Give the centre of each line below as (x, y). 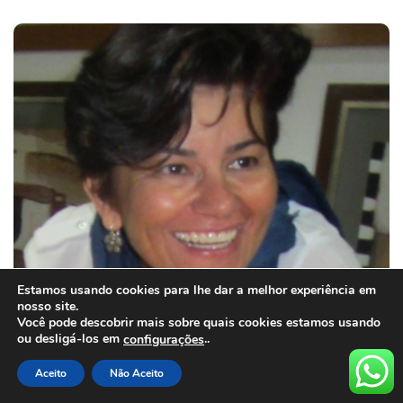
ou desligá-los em (70, 339)
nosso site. (48, 307)
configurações (164, 340)
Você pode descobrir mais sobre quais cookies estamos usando (199, 323)
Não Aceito (137, 373)
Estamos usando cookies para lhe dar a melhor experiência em (197, 291)
